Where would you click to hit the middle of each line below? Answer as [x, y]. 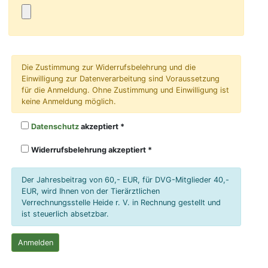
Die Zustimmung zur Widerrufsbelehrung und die [109, 67]
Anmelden [35, 243]
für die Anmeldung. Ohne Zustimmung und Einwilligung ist [126, 90]
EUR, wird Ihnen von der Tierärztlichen [91, 191]
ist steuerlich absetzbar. [66, 214]
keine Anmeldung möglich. [69, 101]
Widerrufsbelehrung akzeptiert [90, 150]
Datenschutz [55, 127]
